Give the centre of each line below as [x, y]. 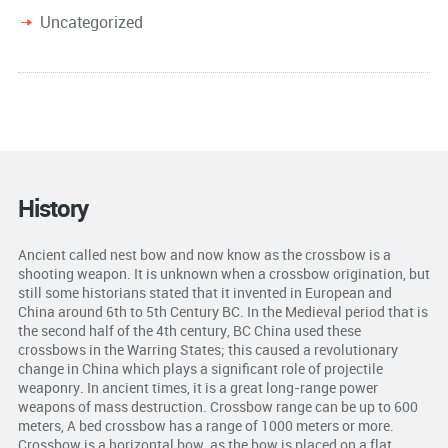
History [52, 208]
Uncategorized [91, 22]
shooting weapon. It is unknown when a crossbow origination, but [223, 274]
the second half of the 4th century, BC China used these [189, 331]
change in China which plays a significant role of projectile [200, 369]
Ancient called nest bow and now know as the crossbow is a [204, 255]
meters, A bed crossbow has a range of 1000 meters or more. [205, 426]
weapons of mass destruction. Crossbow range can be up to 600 [217, 407]
